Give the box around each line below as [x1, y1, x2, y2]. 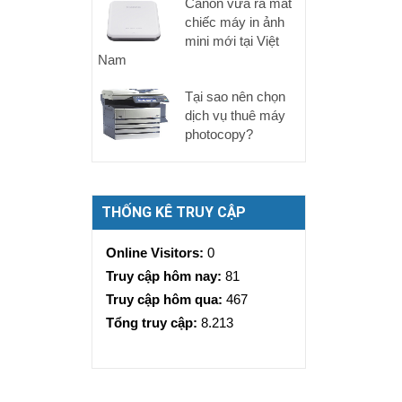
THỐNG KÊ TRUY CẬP [101, 204, 246, 221]
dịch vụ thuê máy [185, 108, 286, 123]
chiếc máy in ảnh [185, 14, 285, 30]
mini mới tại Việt [185, 33, 280, 48]
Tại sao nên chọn [185, 89, 286, 104]
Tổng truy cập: [106, 315, 201, 330]
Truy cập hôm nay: [106, 268, 225, 284]
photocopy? [185, 127, 254, 142]
